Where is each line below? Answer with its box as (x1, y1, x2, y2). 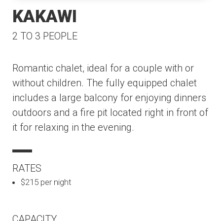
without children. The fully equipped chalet (12, 76, 197, 89)
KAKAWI (12, 6, 77, 27)
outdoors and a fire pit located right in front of (12, 106, 208, 118)
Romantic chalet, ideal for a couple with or (12, 62, 194, 74)
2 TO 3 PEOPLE (12, 30, 77, 42)
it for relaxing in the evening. (12, 121, 134, 133)
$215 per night (21, 177, 72, 187)
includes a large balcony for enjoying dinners (12, 91, 206, 104)
